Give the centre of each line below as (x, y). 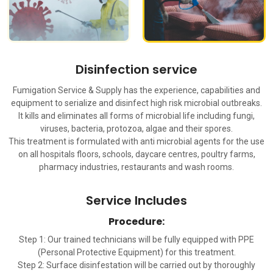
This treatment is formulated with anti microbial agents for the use (136, 141)
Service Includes (136, 200)
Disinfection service (136, 69)
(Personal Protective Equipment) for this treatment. (136, 252)
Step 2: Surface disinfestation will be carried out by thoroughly (136, 265)
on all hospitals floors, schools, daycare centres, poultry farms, (136, 154)
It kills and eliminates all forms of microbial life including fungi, (136, 115)
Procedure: (136, 221)
